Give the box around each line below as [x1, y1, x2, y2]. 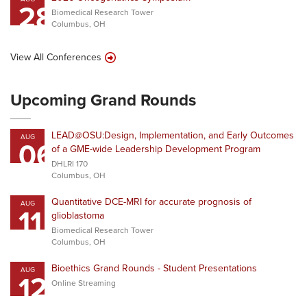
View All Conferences [10, 50, 101, 64]
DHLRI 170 [51, 158, 88, 170]
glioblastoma [51, 208, 104, 223]
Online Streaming [51, 277, 116, 289]
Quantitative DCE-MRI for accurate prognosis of [51, 195, 251, 209]
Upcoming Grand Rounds [10, 88, 196, 112]
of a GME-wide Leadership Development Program [51, 142, 260, 156]
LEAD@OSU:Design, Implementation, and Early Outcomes [51, 128, 294, 143]
